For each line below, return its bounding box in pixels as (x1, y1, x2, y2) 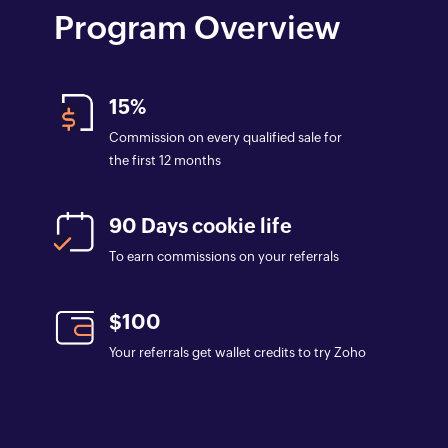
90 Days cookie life (109, 214, 292, 238)
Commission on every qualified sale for (109, 130, 342, 146)
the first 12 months (109, 153, 221, 169)
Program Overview (54, 9, 340, 47)
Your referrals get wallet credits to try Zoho (109, 345, 366, 361)
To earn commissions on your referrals (109, 249, 339, 265)
